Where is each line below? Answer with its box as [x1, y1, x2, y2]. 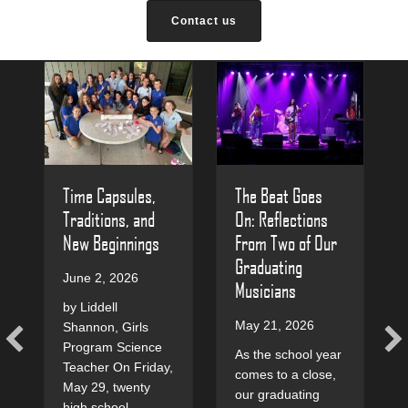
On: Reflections [234, 206, 328, 230]
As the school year [234, 347, 342, 362]
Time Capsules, [63, 183, 156, 208]
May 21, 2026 [234, 318, 314, 333]
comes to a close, [234, 367, 336, 382]
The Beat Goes [234, 182, 322, 207]
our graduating [234, 387, 320, 403]
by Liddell [63, 300, 117, 315]
